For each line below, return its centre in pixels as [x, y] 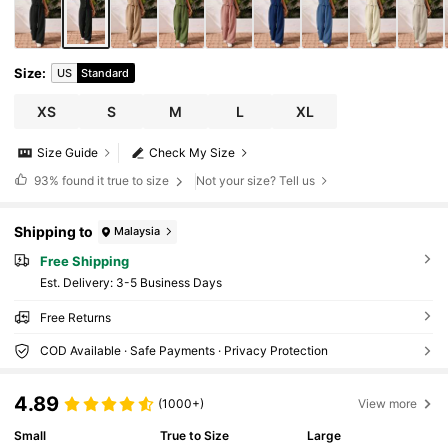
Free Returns [75, 318]
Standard [105, 73]
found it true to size [115, 180]
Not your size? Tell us [256, 181]
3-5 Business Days [168, 283]
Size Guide [68, 153]
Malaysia [137, 231]
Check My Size [192, 153]
